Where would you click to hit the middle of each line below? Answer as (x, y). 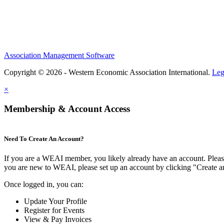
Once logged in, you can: (44, 184)
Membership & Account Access (67, 109)
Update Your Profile (55, 201)
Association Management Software (59, 55)
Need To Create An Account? (44, 138)
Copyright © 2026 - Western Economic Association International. (108, 72)
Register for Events (54, 210)
